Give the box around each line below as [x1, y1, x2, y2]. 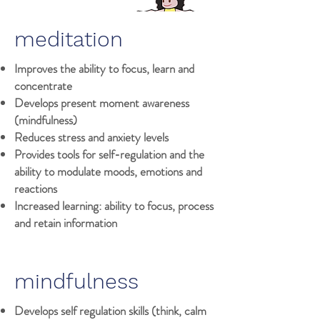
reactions [14, 180, 57, 197]
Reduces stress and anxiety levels [14, 129, 169, 146]
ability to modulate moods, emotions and [14, 163, 202, 180]
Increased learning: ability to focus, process [14, 197, 214, 214]
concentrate [14, 77, 72, 94]
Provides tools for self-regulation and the [14, 146, 204, 163]
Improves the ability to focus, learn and [14, 60, 194, 77]
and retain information [14, 214, 117, 231]
